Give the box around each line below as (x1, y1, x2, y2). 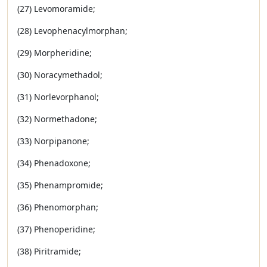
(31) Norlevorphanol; (17, 91, 99, 103)
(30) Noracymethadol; (17, 69, 103, 80)
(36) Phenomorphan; (17, 201, 98, 213)
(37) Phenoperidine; (17, 223, 95, 235)
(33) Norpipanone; (17, 135, 89, 147)
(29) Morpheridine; (17, 47, 92, 58)
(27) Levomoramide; (17, 3, 95, 14)
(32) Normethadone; (17, 113, 97, 125)
